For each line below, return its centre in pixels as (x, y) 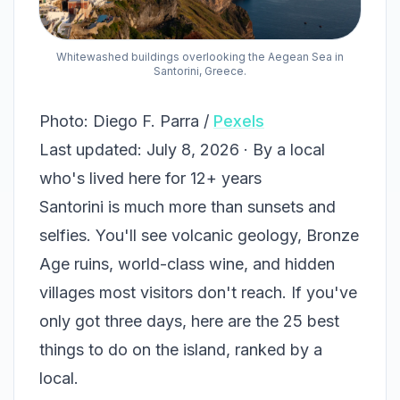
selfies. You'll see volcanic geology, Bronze (199, 236)
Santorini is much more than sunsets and (187, 207)
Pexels (239, 121)
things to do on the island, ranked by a (181, 350)
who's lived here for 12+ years (150, 179)
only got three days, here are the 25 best (189, 321)
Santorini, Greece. (200, 71)
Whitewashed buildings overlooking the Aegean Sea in (200, 57)
